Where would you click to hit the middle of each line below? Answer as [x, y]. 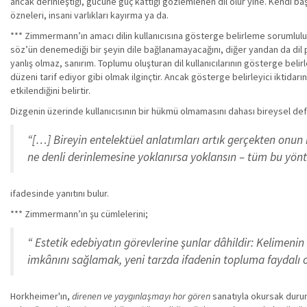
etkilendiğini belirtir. [50, 90]
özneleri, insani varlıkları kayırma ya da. [89, 15]
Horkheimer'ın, [41, 296]
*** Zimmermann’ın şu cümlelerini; [79, 214]
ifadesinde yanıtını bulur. [60, 193]
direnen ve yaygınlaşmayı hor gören [141, 296]
